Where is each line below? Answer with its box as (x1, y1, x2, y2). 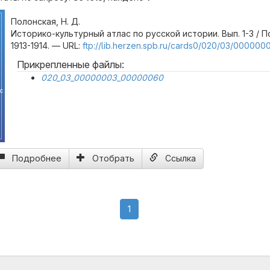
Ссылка (165, 153, 196, 163)
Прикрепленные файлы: (17, 58, 124, 71)
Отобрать (92, 153, 134, 163)
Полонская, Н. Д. (11, 16, 80, 27)
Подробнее (12, 153, 61, 163)
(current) (130, 203, 165, 213)
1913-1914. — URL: (11, 40, 83, 51)
